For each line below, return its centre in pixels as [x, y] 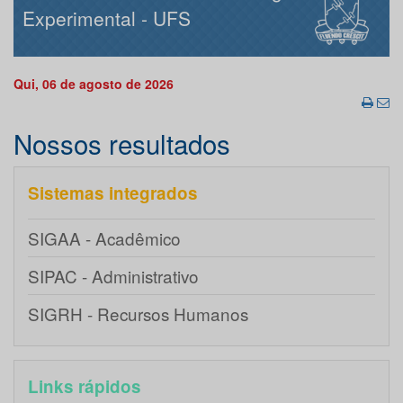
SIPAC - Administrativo [113, 276]
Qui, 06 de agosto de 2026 [94, 84]
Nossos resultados [122, 143]
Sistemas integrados [113, 193]
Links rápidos [85, 387]
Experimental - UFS [107, 18]
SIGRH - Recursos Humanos [138, 314]
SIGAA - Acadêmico [104, 238]
